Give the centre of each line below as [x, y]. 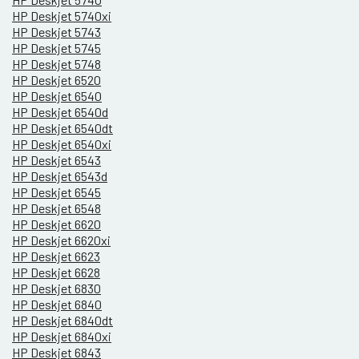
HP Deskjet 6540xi [62, 144]
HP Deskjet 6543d [60, 176]
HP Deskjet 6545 [56, 192]
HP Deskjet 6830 [56, 288]
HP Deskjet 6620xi [61, 240]
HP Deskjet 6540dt [63, 128]
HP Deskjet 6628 [56, 272]
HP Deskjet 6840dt [63, 321]
